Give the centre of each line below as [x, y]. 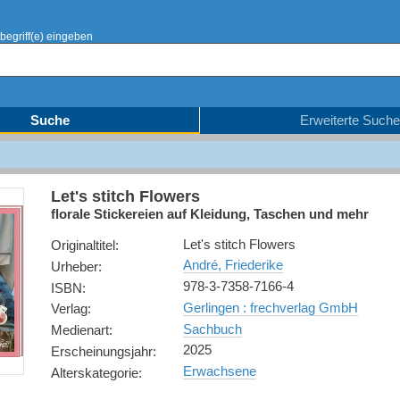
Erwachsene [219, 371]
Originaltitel [83, 245]
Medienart [79, 330]
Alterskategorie [94, 372]
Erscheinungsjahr [101, 351]
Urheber [74, 266]
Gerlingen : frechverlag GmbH [270, 307]
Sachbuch [212, 329]
